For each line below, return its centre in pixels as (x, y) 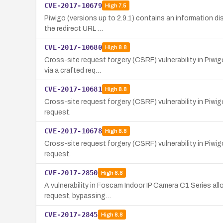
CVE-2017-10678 (73, 131)
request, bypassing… (78, 196)
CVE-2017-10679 (73, 5)
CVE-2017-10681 (73, 89)
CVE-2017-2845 (71, 214)
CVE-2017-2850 (71, 172)
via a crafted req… (73, 70)
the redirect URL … (74, 28)
